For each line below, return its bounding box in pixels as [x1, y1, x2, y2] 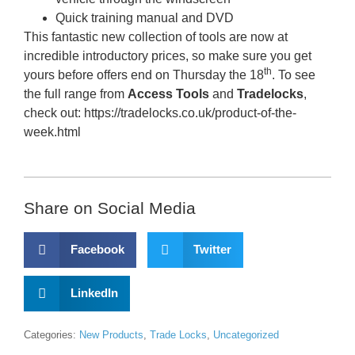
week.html [24, 125, 81, 139]
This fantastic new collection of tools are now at [24, 30, 288, 44]
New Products [79, 328, 143, 341]
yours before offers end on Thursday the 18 [24, 68, 264, 82]
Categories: [24, 328, 76, 341]
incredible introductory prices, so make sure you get [24, 49, 311, 63]
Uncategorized [213, 328, 279, 341]
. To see [272, 68, 315, 82]
